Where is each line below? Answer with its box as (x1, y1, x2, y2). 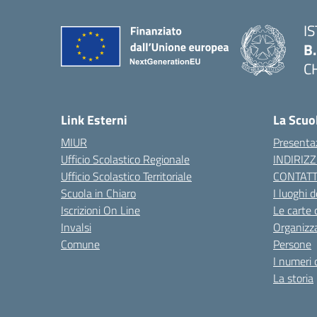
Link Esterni (61, 110, 127, 129)
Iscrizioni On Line (61, 202, 140, 219)
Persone (273, 236, 311, 253)
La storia (273, 270, 313, 287)
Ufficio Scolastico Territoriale (61, 168, 192, 185)
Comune (61, 236, 100, 253)
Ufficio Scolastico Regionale (61, 151, 190, 168)
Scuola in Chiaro (61, 185, 136, 202)
